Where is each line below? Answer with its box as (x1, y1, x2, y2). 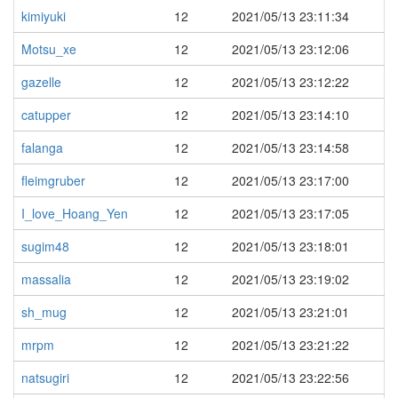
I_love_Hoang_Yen (21, 204, 128, 222)
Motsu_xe (21, 40, 76, 58)
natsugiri (21, 369, 69, 386)
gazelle (21, 73, 61, 91)
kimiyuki (21, 7, 66, 25)
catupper (21, 106, 71, 123)
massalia (21, 270, 71, 288)
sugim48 (21, 237, 69, 255)
